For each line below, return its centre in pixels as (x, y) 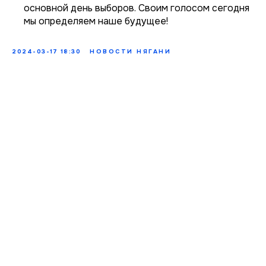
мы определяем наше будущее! (96, 21)
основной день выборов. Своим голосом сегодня (137, 8)
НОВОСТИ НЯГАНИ (130, 51)
